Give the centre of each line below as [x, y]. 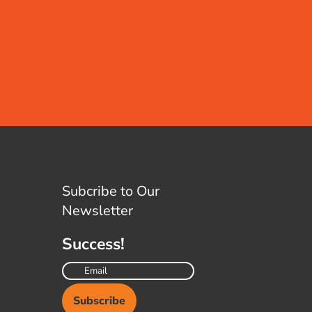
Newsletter [98, 211]
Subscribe [100, 301]
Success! [94, 244]
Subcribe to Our [111, 192]
